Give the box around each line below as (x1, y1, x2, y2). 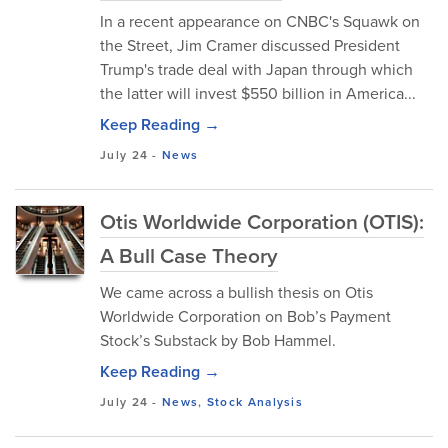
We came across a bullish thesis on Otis (100, 281, 373, 304)
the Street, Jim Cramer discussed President (100, 34, 400, 57)
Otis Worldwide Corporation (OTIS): (100, 206, 424, 237)
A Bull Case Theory (100, 240, 278, 271)
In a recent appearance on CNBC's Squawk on (100, 10, 420, 33)
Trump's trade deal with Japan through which (100, 58, 413, 81)
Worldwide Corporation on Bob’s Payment (100, 305, 391, 328)
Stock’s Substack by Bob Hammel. (100, 329, 336, 352)
